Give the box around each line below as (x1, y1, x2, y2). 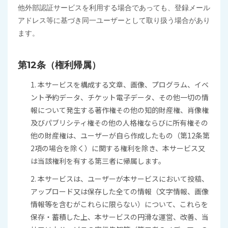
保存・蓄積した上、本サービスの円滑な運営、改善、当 (31, 212, 209, 222)
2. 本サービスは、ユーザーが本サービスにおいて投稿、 (31, 174, 209, 184)
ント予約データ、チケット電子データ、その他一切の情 (31, 92, 209, 102)
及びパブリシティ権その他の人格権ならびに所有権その (31, 118, 208, 128)
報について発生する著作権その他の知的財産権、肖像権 (31, 105, 209, 115)
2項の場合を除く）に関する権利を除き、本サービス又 (31, 143, 205, 153)
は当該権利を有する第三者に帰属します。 (31, 156, 165, 166)
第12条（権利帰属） (18, 60, 101, 71)
